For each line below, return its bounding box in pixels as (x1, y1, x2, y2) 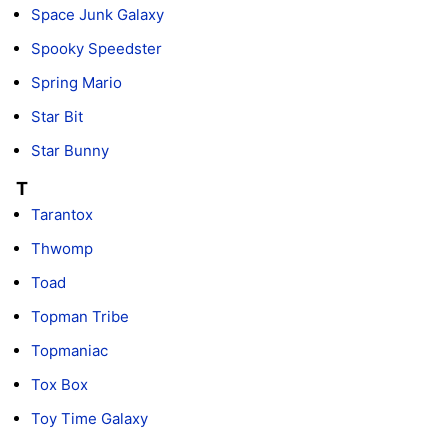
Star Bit (31, 107, 83, 127)
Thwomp (31, 239, 93, 259)
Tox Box (31, 375, 88, 395)
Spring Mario (31, 73, 122, 93)
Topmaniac (31, 341, 108, 361)
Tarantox (31, 205, 93, 225)
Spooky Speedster (31, 39, 162, 59)
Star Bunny (31, 141, 109, 161)
